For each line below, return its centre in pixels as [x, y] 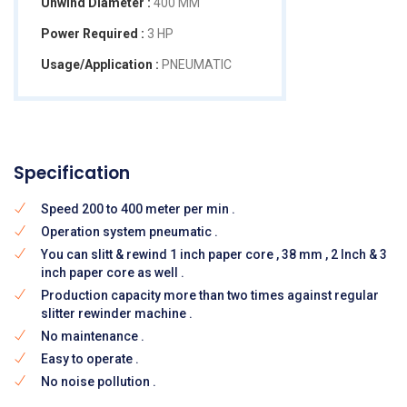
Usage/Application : [100, 64]
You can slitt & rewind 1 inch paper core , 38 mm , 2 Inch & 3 [214, 254]
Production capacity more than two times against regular [210, 295]
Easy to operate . [90, 358]
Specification [72, 173]
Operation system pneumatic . [129, 231]
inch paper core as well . [113, 272]
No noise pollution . [99, 381]
